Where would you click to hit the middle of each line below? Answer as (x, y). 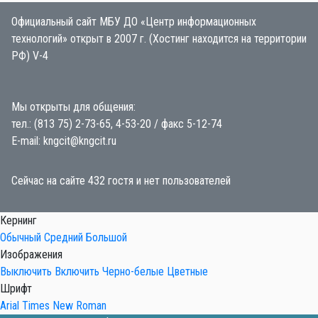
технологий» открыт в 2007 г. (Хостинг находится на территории (159, 39)
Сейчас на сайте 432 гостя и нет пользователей (121, 181)
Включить (77, 272)
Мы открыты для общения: (73, 107)
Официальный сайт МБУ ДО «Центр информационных (134, 22)
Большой (106, 238)
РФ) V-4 (30, 56)
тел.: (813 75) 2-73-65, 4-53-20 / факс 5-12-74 (117, 124)
